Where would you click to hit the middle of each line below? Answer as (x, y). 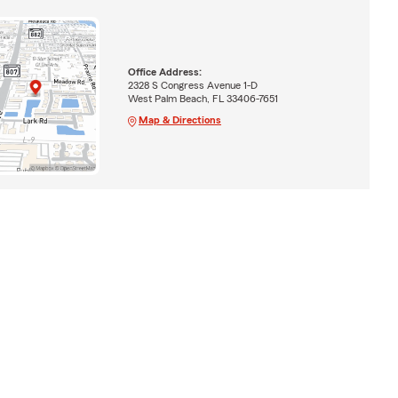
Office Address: (164, 72)
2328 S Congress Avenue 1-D (192, 85)
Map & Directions (179, 119)
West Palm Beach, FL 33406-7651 (203, 98)
